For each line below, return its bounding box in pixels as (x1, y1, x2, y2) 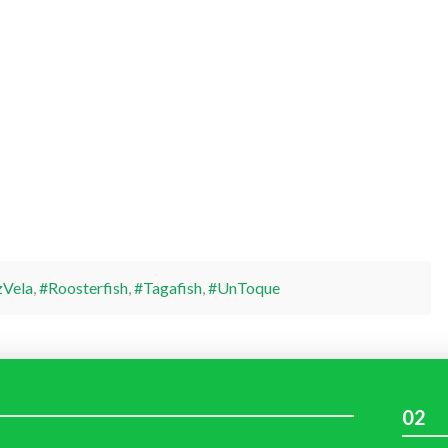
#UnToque (207, 278, 280, 298)
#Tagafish (133, 278, 202, 298)
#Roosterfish (38, 278, 128, 298)
